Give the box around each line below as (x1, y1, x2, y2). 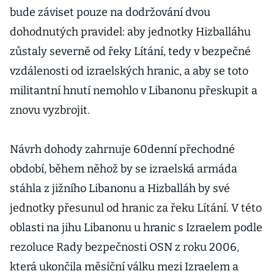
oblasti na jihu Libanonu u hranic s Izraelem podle (10, 221, 262, 234)
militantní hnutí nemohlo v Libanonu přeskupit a (10, 84, 257, 97)
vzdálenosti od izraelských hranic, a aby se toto (10, 64, 248, 78)
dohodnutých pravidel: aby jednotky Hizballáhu (10, 25, 251, 39)
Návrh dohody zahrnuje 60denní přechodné (10, 143, 235, 156)
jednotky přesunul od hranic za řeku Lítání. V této (10, 201, 262, 215)
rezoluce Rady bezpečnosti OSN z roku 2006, (10, 240, 239, 254)
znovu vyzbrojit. (10, 103, 90, 117)
